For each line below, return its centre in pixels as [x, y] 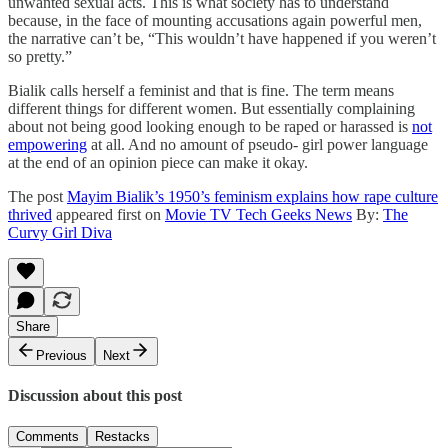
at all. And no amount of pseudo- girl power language [257, 144]
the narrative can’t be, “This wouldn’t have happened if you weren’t [222, 38]
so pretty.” [40, 56]
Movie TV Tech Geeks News [258, 214]
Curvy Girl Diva [60, 232]
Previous [61, 355]
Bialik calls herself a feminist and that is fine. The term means [201, 90]
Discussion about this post [95, 396]
